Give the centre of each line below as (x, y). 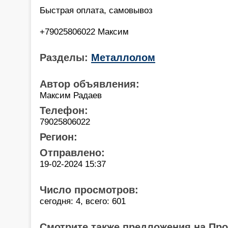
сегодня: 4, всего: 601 (83, 201)
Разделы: (65, 57)
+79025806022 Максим (84, 31)
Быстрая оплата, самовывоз (96, 10)
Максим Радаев (71, 95)
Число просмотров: (89, 190)
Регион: (59, 137)
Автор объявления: (90, 84)
